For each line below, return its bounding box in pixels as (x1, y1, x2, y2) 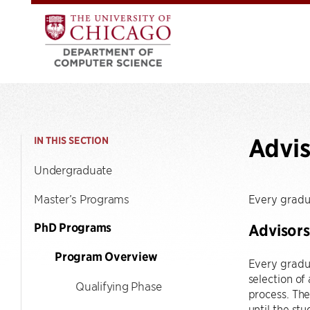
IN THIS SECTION (34, 134, 109, 147)
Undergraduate (34, 163, 112, 176)
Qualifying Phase (75, 279, 162, 293)
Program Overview (55, 249, 158, 264)
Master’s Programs (34, 192, 129, 206)
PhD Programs (34, 220, 111, 235)
